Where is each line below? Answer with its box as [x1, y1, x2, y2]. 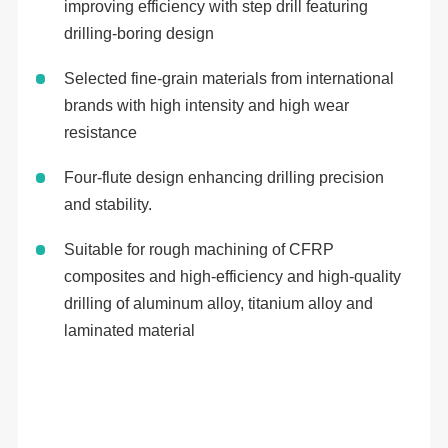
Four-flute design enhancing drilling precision [63, 168, 384, 186]
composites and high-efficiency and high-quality [63, 267, 401, 285]
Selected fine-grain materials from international [63, 69, 394, 87]
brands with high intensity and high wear [63, 96, 349, 114]
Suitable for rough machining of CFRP [63, 240, 334, 258]
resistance [63, 123, 137, 141]
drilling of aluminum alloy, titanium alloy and [63, 294, 373, 312]
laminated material [63, 321, 195, 339]
